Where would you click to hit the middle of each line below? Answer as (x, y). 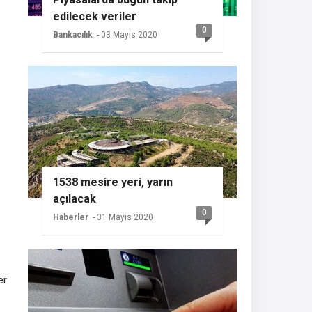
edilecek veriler (95, 16)
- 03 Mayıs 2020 (127, 35)
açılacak (75, 199)
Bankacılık (73, 35)
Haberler (71, 217)
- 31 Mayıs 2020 (123, 217)
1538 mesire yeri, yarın (113, 182)
